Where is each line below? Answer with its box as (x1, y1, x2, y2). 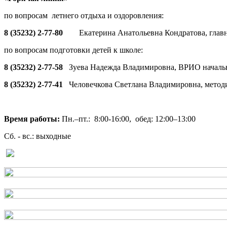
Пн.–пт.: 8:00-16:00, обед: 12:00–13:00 (60, 115, 196, 124)
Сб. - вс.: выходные (4, 132, 71, 141)
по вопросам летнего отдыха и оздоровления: (4, 11, 164, 20)
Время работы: (4, 115, 60, 124)
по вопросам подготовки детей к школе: (4, 46, 145, 55)
